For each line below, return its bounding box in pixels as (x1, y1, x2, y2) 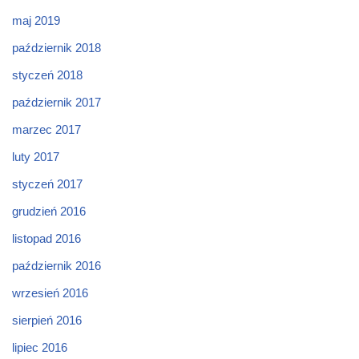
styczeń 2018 (12, 67, 83, 82)
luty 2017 (12, 149, 59, 163)
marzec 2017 (12, 122, 81, 136)
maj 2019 (12, 13, 60, 27)
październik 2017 (12, 95, 101, 109)
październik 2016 (12, 258, 101, 272)
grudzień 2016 (12, 204, 86, 218)
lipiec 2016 (12, 340, 67, 354)
